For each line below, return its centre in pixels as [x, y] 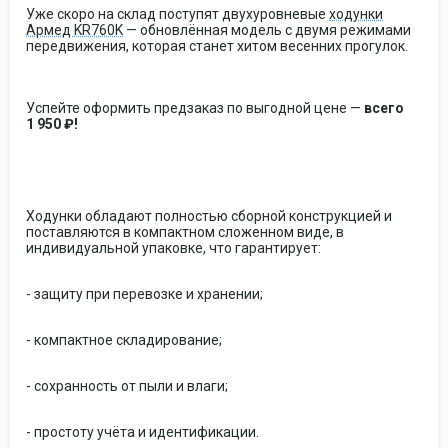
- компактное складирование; [124, 340]
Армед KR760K [74, 30]
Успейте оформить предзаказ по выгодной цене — [195, 108]
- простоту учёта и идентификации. [142, 432]
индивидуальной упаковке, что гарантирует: [173, 248]
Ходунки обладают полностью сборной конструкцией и [209, 216]
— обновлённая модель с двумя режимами [267, 30]
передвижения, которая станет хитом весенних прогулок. [218, 46]
